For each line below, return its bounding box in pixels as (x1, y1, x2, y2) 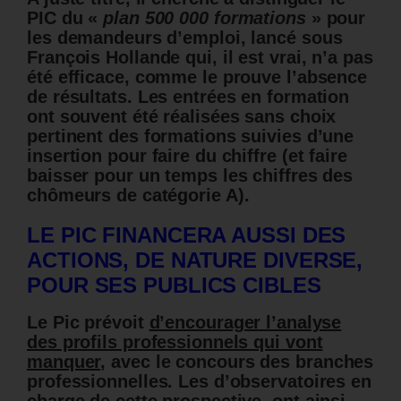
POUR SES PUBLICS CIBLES (27, 273, 321, 298)
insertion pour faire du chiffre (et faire (27, 146, 347, 166)
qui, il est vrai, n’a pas (185, 47, 373, 68)
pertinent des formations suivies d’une (27, 126, 354, 147)
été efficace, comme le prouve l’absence (27, 67, 368, 88)
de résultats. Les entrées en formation (27, 87, 350, 107)
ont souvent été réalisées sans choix (27, 107, 337, 127)
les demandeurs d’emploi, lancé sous (27, 28, 343, 48)
